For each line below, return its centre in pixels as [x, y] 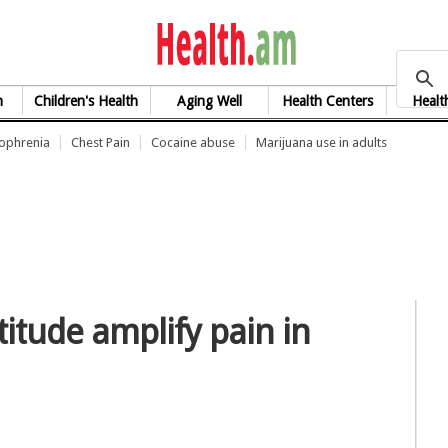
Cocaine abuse [193, 142]
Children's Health [86, 101]
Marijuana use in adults [321, 142]
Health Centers [327, 101]
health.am [371, 42]
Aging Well [209, 101]
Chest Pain [100, 142]
